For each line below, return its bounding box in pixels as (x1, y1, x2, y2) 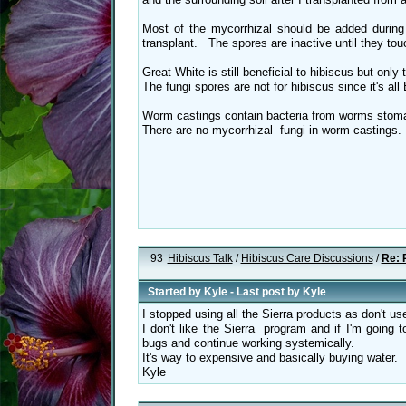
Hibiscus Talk (167, 252, 233, 265)
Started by (148, 285, 204, 298)
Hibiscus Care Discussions (240, 252, 373, 265)
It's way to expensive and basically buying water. (142, 351, 398, 365)
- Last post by (227, 285, 303, 298)
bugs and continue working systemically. (142, 336, 354, 351)
